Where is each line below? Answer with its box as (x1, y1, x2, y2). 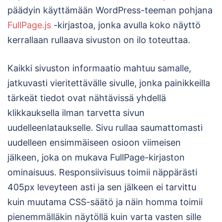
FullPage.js (7, 20, 51, 31)
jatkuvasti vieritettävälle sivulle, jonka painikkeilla (7, 78, 210, 89)
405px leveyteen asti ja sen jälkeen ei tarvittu (7, 182, 196, 193)
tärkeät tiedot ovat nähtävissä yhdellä (7, 93, 166, 104)
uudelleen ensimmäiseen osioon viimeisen (7, 137, 181, 148)
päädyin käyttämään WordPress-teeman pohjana (7, 5, 213, 16)
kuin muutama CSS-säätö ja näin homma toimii (7, 197, 203, 208)
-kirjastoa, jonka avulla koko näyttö (51, 20, 201, 31)
